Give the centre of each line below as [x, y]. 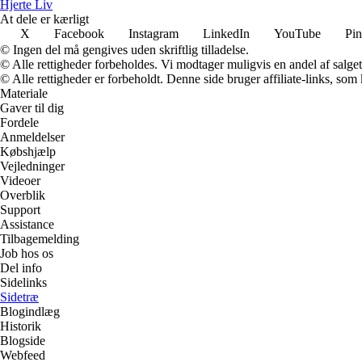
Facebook [79, 33]
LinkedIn [226, 33]
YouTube [297, 33]
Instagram [154, 33]
